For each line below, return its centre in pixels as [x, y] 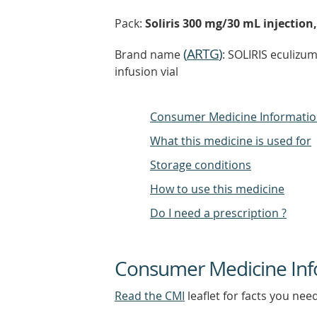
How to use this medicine [217, 189]
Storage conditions [201, 165]
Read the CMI [150, 296]
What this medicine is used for [231, 141]
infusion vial [146, 71]
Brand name [149, 54]
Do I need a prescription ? [218, 213]
